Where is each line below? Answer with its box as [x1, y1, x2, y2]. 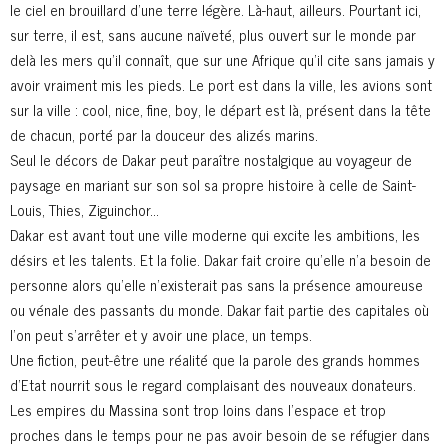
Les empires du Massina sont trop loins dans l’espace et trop [10, 397, 386, 423]
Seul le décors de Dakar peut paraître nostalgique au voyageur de [10, 147, 412, 173]
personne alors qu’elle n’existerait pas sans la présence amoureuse [10, 272, 423, 298]
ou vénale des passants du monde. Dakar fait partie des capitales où [10, 297, 429, 323]
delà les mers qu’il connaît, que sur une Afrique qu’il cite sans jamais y [10, 47, 435, 73]
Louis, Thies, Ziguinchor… [10, 197, 159, 223]
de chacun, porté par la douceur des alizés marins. [10, 122, 318, 148]
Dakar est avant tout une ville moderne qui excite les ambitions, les [10, 222, 420, 248]
